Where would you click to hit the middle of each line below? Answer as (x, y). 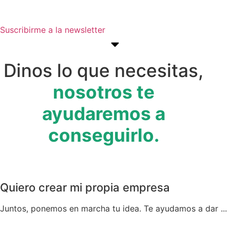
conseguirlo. (103, 135)
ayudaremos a (103, 113)
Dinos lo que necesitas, (104, 70)
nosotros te (103, 92)
